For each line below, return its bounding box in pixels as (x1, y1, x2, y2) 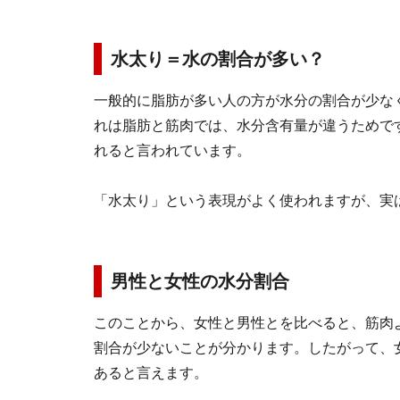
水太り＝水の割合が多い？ (111, 49, 325, 69)
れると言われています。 (94, 143, 251, 158)
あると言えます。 (94, 365, 208, 380)
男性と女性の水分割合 (111, 271, 289, 291)
